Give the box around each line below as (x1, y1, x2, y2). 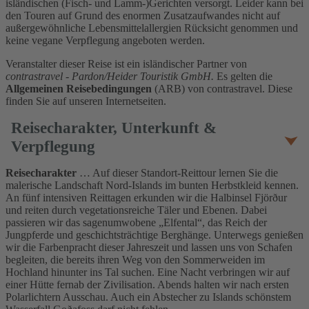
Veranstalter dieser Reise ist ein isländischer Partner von (6, 57, 247, 70)
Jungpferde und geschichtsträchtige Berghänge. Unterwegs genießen (6, 228, 303, 241)
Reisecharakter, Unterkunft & (11, 118, 217, 137)
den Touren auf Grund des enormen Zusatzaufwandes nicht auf (6, 9, 280, 21)
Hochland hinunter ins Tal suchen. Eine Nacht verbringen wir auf (6, 266, 290, 278)
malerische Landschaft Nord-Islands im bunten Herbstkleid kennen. (6, 179, 299, 191)
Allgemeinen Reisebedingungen (6, 82, 152, 94)
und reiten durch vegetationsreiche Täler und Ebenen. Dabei (6, 203, 267, 216)
